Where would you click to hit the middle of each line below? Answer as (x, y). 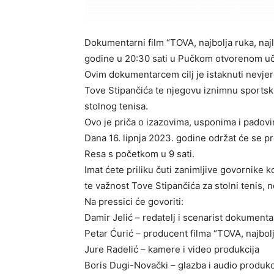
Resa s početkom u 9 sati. (139, 154)
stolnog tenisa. (116, 106)
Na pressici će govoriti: (134, 201)
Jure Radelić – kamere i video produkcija (172, 249)
